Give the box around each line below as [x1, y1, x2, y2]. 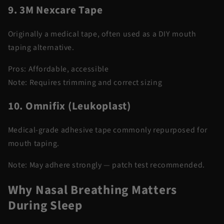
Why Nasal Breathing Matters [7, 180, 177, 199]
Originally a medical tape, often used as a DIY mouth [7, 28, 196, 39]
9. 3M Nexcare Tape [7, 2, 103, 18]
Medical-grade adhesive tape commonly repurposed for [7, 124, 207, 136]
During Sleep [7, 196, 82, 214]
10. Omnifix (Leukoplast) [7, 98, 131, 114]
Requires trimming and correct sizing [27, 76, 162, 88]
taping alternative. [7, 41, 74, 53]
